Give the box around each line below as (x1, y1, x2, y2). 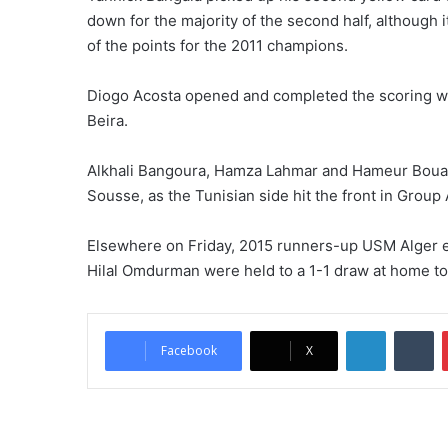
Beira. (87, 111, 128, 130)
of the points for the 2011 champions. (87, 36, 348, 55)
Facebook (161, 342, 217, 359)
